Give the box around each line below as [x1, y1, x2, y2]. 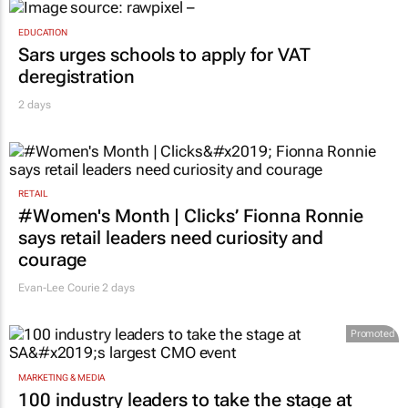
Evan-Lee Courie [18, 281, 100, 295]
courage [18, 249, 87, 271]
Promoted [350, 328, 394, 341]
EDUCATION [18, 26, 68, 37]
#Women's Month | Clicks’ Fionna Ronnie [18, 205, 364, 228]
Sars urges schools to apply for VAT [18, 43, 311, 66]
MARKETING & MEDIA [18, 372, 106, 382]
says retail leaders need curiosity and [18, 227, 324, 250]
